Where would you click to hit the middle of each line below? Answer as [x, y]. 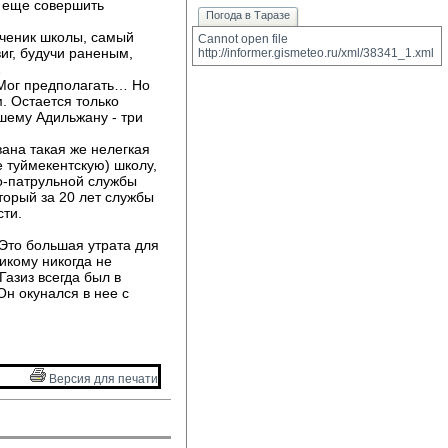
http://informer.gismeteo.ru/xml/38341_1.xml [316, 53]
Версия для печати [102, 379]
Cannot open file [243, 39]
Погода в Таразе [248, 15]
